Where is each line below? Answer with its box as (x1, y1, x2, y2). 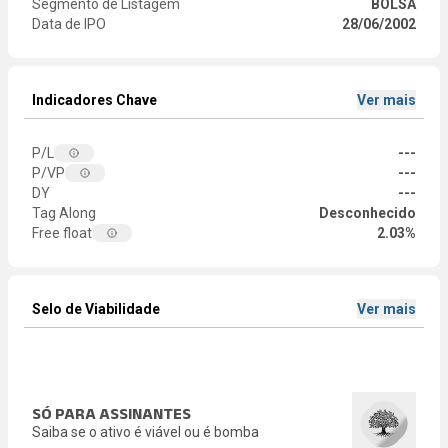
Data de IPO (32, 16, 106, 32)
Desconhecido (319, 205, 416, 221)
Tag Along (32, 205, 96, 221)
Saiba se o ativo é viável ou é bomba (32, 424, 259, 440)
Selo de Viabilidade (32, 301, 160, 317)
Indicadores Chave (32, 92, 157, 108)
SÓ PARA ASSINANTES (32, 405, 191, 422)
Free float (32, 225, 92, 241)
